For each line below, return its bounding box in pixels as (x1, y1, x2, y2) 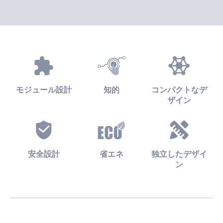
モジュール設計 (15, 84, 72, 94)
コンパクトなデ (151, 84, 208, 94)
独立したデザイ (151, 148, 208, 158)
